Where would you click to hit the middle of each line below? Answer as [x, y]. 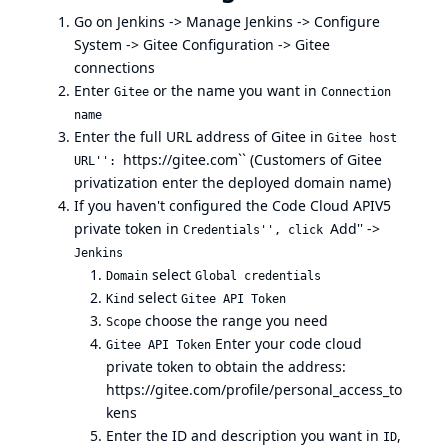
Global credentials [258, 275]
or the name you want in [235, 90]
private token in [128, 228]
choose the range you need [234, 320]
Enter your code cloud [286, 343]
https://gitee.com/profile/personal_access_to [254, 389]
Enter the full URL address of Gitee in [200, 136]
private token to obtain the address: [226, 366]
